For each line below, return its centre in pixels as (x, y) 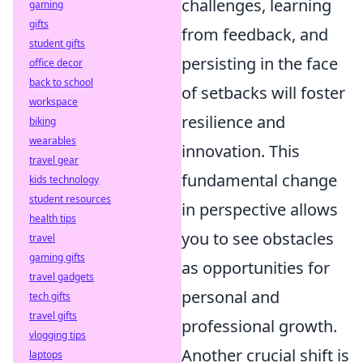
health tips (53, 218)
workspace (53, 102)
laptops (46, 354)
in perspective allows (260, 209)
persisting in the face (260, 64)
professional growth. (259, 326)
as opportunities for (256, 268)
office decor (56, 63)
